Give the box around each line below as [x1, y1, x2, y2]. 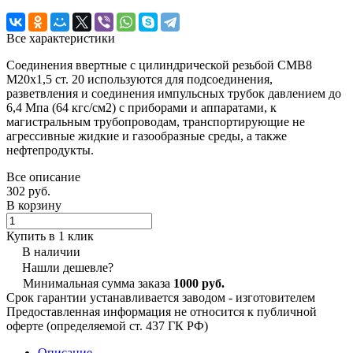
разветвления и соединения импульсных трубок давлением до [6, 86, 341, 100]
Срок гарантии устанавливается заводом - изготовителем [6, 290, 315, 304]
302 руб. [6, 184, 50, 198]
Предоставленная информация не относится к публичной [6, 304, 317, 318]
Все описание [6, 169, 80, 184]
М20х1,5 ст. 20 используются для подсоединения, [6, 72, 273, 86]
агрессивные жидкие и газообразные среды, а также [6, 128, 287, 143]
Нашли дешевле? [22, 260, 113, 274]
